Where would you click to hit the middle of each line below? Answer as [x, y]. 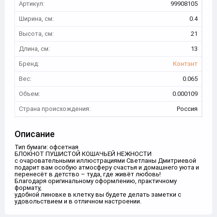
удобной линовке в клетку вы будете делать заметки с [98, 194]
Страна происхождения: [55, 109]
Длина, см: [34, 49]
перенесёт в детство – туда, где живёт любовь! [88, 174]
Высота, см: [36, 34]
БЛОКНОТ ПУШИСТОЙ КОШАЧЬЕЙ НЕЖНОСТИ [83, 154]
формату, [28, 188]
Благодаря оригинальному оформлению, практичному [96, 181]
